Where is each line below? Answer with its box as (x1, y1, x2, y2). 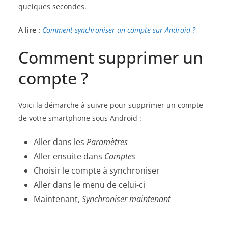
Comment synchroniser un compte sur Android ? (42, 24, 195, 35)
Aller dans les (34, 136, 87, 148)
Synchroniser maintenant (82, 193, 170, 205)
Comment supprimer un (18, 46, 203, 68)
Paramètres (87, 136, 128, 148)
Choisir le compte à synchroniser (34, 164, 160, 176)
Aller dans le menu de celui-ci (34, 179, 145, 190)
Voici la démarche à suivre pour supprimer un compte (18, 100, 203, 110)
